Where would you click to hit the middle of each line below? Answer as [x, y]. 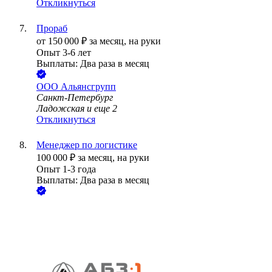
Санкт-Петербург [75, 98]
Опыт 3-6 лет [64, 53]
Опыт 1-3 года [66, 169]
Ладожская [60, 109]
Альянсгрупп [88, 87]
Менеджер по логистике [87, 145]
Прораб [52, 29]
